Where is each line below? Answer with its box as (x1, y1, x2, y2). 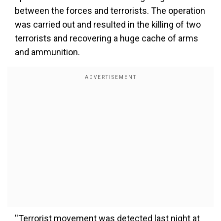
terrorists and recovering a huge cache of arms (15, 33, 198, 43)
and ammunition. (15, 47, 80, 57)
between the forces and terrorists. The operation (15, 5, 205, 16)
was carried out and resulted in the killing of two (15, 19, 201, 30)
